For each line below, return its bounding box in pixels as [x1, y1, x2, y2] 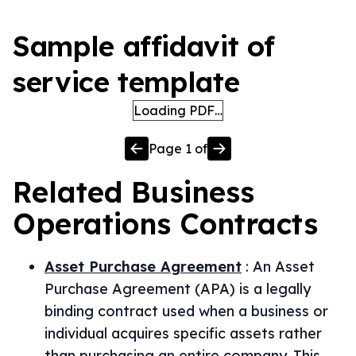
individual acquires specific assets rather [44, 324, 322, 342]
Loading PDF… [133, 103, 222, 118]
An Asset [253, 257, 315, 276]
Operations [13, 206, 171, 242]
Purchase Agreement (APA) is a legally [44, 280, 311, 298]
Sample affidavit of [13, 29, 275, 64]
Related [13, 174, 131, 210]
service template [13, 64, 240, 99]
